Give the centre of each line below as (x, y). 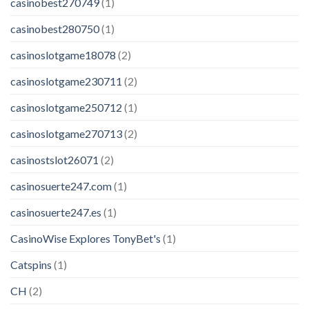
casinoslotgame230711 (66, 81)
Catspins (31, 264)
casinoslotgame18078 (63, 54)
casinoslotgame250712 (66, 107)
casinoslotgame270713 (66, 133)
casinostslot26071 (54, 159)
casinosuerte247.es (56, 212)
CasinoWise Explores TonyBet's (86, 238)
